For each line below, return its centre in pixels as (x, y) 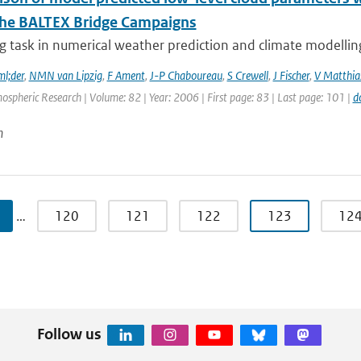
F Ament (126, 75)
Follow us (69, 334)
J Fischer (291, 75)
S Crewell (247, 75)
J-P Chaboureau (186, 75)
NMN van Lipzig (65, 75)
